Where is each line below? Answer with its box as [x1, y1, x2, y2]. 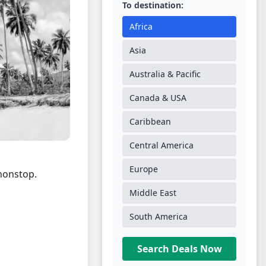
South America [129, 211, 188, 222]
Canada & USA [129, 92, 186, 103]
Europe [129, 163, 158, 175]
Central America [129, 140, 194, 151]
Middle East [129, 187, 176, 198]
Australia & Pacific [129, 68, 201, 80]
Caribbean [129, 116, 171, 127]
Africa [129, 21, 153, 32]
